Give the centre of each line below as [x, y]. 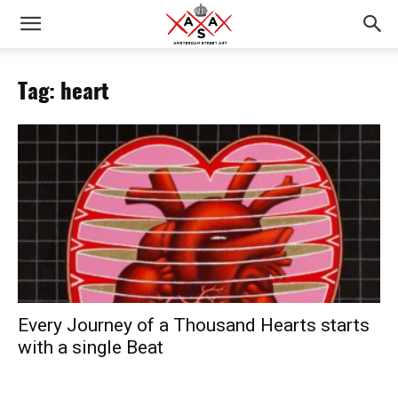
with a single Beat [91, 348]
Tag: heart [64, 93]
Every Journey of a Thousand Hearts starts [194, 326]
